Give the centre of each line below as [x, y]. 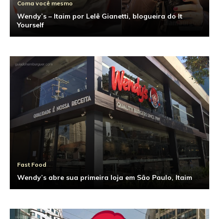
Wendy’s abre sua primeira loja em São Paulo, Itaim [105, 178]
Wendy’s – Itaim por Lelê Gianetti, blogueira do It [100, 16]
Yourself [31, 25]
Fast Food [32, 165]
